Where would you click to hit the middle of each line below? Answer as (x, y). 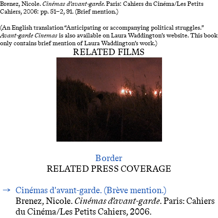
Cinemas (47, 35)
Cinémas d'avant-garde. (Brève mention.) (91, 191)
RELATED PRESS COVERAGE (109, 169)
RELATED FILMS (109, 52)
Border (109, 158)
